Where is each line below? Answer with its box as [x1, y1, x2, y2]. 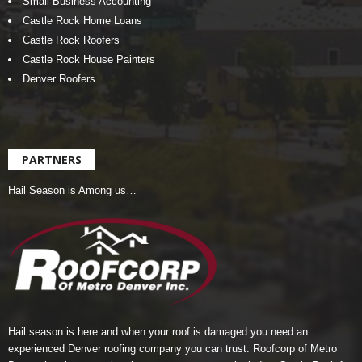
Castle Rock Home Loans [23, 15, 142, 27]
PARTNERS [22, 152, 82, 168]
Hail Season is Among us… [8, 184, 137, 197]
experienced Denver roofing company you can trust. [8, 343, 253, 356]
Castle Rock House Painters [23, 53, 155, 66]
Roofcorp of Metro [253, 343, 337, 356]
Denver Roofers [23, 73, 95, 86]
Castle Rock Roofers [23, 34, 120, 47]
